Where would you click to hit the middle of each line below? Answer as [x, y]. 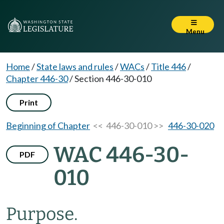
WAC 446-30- [121, 155]
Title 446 [168, 66]
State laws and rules [75, 66]
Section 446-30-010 [113, 78]
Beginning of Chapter [48, 125]
